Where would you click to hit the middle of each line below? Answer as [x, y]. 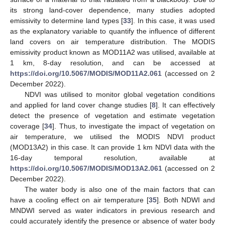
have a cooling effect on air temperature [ [79, 200]
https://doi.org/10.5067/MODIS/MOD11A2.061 [86, 74]
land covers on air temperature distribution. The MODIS [113, 42]
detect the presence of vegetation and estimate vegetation [113, 116]
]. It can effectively [186, 105]
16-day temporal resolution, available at [113, 158]
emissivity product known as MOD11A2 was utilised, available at [113, 52]
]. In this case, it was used [173, 21]
